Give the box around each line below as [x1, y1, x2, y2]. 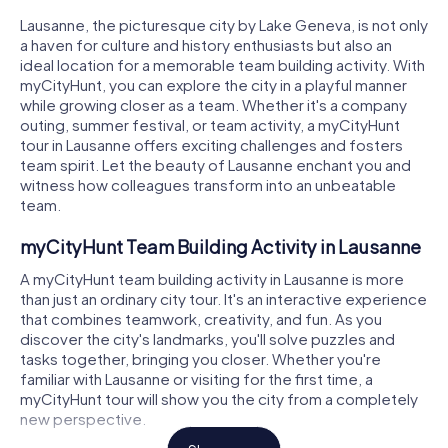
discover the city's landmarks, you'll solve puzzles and [20, 328, 395, 348]
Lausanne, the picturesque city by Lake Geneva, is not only [20, 15, 428, 35]
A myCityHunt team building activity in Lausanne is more [20, 268, 404, 288]
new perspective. [20, 408, 146, 428]
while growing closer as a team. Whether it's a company [20, 95, 407, 115]
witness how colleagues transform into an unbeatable [20, 175, 396, 195]
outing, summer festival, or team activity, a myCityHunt [20, 115, 400, 135]
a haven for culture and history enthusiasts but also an [20, 35, 392, 55]
